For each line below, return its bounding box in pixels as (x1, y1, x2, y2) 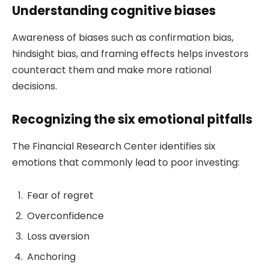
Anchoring (27, 250, 76, 264)
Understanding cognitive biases (12, 2, 216, 20)
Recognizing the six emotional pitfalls (12, 110, 252, 128)
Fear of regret (27, 189, 94, 203)
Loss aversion (27, 229, 89, 244)
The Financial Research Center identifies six (12, 139, 216, 153)
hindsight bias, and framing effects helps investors (12, 46, 249, 61)
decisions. (12, 79, 57, 93)
